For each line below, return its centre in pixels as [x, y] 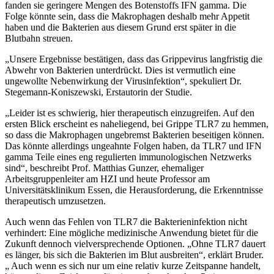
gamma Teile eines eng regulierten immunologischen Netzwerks [128, 157]
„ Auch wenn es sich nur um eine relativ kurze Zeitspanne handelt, [133, 265]
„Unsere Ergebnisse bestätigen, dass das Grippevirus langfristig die [134, 59]
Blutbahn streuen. [40, 38]
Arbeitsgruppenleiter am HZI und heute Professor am [107, 179]
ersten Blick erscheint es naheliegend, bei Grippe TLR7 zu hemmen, [137, 124]
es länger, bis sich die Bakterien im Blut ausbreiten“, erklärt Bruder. [134, 254]
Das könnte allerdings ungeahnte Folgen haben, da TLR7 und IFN [133, 146]
